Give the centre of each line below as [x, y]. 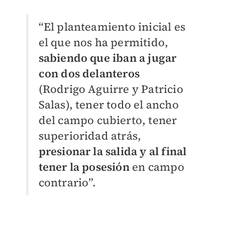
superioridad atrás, [90, 135]
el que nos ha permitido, [103, 42]
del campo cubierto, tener [108, 120]
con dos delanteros [89, 73]
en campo [158, 166]
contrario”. [67, 182]
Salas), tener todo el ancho [108, 104]
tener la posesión [85, 166]
